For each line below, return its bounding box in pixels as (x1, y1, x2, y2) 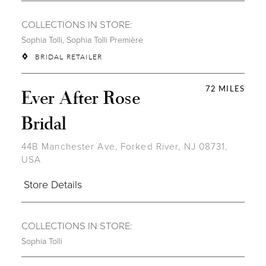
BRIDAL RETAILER (35, 52, 103, 62)
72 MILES (205, 83, 245, 94)
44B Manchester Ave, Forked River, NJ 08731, (21, 140, 228, 153)
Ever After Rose (21, 84, 140, 109)
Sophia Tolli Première (66, 33, 143, 45)
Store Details (23, 177, 82, 192)
